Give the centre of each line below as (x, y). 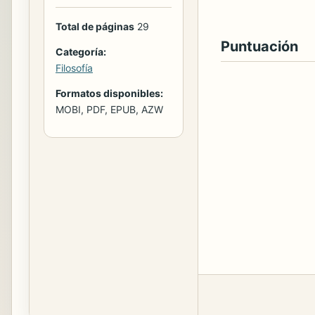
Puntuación (259, 46)
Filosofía (74, 67)
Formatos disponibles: (109, 93)
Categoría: (81, 51)
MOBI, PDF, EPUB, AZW (109, 109)
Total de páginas (95, 26)
